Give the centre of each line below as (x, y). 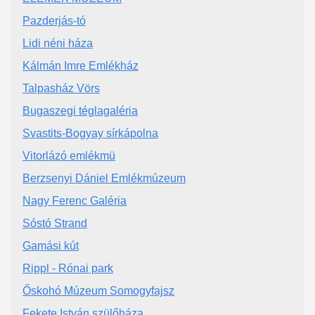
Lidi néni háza (58, 43)
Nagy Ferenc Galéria (75, 200)
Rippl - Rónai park (68, 268)
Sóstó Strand (55, 223)
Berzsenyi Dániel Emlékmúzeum (104, 178)
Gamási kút (51, 245)
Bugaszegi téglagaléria (80, 110)
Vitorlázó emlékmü (69, 155)
